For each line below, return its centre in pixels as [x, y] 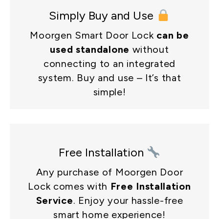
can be [173, 35]
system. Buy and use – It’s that [109, 78]
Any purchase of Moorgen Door [109, 172]
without [149, 50]
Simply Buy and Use [103, 16]
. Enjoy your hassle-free [128, 201]
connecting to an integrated [109, 64]
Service [55, 201]
